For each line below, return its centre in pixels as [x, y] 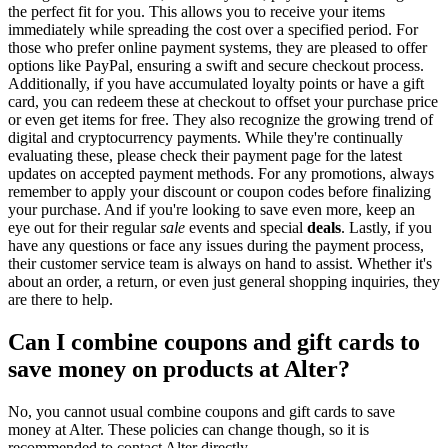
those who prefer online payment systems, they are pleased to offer [217, 48]
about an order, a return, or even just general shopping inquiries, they [224, 282]
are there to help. [60, 300]
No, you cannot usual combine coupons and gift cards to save [201, 411]
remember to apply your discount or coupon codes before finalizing [219, 192]
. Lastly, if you [386, 228]
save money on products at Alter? [179, 369]
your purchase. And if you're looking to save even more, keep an [211, 210]
